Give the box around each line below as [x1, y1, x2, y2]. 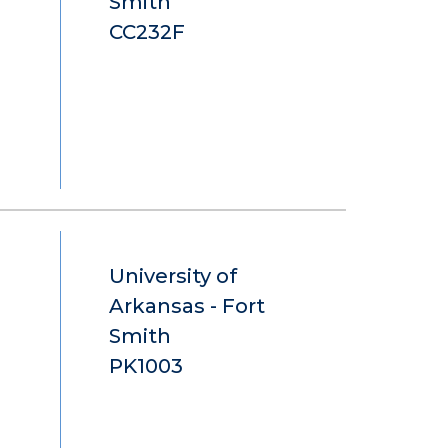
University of [109, 264, 237, 288]
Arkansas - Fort [109, 294, 265, 318]
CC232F [109, 20, 185, 44]
